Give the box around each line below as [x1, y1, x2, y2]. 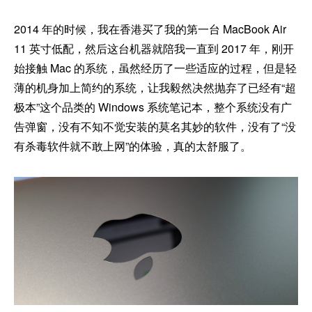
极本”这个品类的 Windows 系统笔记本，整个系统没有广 [14, 99, 292, 115]
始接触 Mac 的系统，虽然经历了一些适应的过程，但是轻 [14, 60, 297, 76]
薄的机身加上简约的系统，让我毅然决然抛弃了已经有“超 [14, 79, 296, 95]
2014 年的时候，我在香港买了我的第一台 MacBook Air [14, 21, 286, 37]
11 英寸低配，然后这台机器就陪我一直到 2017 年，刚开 [14, 40, 294, 56]
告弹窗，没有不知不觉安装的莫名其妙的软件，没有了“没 [14, 118, 296, 134]
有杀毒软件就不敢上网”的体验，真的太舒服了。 [14, 138, 251, 154]
